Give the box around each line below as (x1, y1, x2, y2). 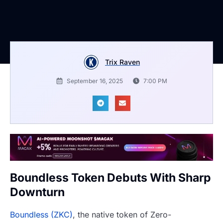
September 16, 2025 (66, 77, 123, 85)
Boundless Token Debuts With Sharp (10, 170, 211, 185)
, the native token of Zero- (73, 210, 171, 220)
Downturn (10, 185, 65, 199)
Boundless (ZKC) (10, 210, 73, 220)
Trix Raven (105, 57, 140, 66)
